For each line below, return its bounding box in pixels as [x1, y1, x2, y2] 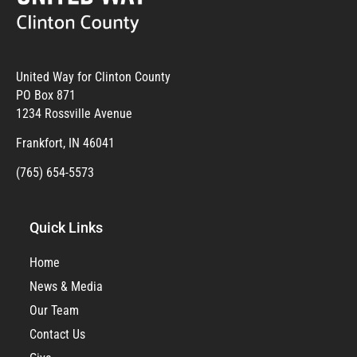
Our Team [29, 302, 79, 318]
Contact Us [29, 326, 85, 342]
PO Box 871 [16, 87, 76, 103]
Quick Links [29, 218, 103, 236]
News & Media [29, 278, 103, 294]
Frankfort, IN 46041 [16, 135, 115, 151]
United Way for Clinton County [16, 69, 171, 84]
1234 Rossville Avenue [16, 105, 132, 121]
